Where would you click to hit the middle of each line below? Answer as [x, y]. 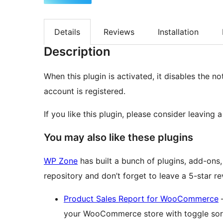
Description [77, 52]
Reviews [119, 32]
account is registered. [85, 91]
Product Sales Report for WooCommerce [141, 199]
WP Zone [61, 161]
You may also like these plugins [118, 138]
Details [67, 32]
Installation [178, 32]
